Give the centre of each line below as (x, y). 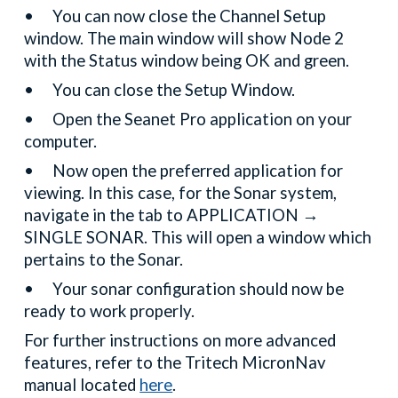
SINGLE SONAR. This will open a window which (198, 238)
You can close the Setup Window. (176, 90)
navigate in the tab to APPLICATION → (172, 215)
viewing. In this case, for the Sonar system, (181, 193)
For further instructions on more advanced (180, 341)
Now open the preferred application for (198, 171)
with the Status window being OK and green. (187, 61)
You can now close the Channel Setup (190, 16)
